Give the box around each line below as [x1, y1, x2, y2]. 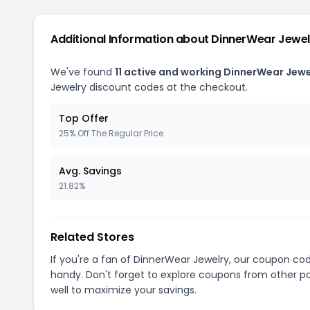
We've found [51, 64, 115, 79]
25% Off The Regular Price [59, 127, 163, 139]
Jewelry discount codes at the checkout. [51, 80, 248, 94]
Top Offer [59, 111, 109, 125]
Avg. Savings [59, 163, 122, 178]
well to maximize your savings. [51, 282, 197, 297]
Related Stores [51, 228, 134, 245]
